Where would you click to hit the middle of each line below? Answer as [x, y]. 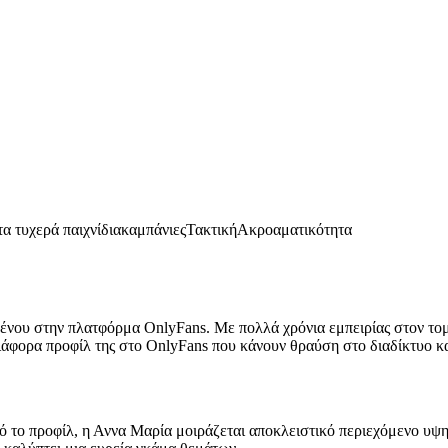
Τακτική [211, 229]
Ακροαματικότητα [294, 229]
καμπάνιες [153, 229]
